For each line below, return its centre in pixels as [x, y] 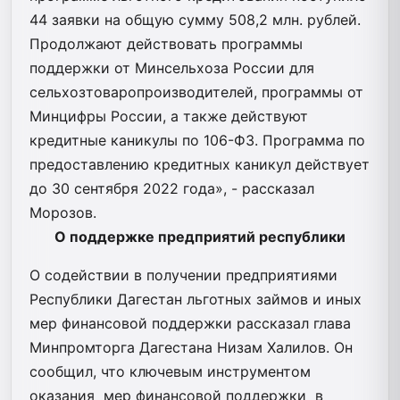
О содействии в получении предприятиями [183, 275]
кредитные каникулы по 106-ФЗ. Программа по [197, 140]
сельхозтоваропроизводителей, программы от [196, 92]
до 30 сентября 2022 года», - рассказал [172, 188]
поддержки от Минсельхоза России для [172, 67]
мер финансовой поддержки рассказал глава [190, 323]
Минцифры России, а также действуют [169, 116]
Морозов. [63, 212]
